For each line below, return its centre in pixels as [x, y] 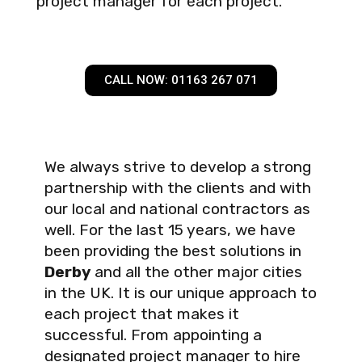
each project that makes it [142, 314]
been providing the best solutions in [173, 251]
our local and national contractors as [177, 209]
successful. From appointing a [153, 335]
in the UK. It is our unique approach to [181, 293]
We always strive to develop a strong [178, 167]
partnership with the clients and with [178, 188]
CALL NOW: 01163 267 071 [181, 80]
